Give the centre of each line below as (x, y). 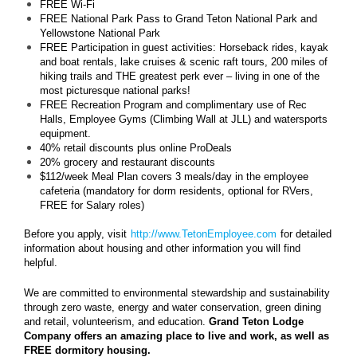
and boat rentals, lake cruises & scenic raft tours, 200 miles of (184, 61)
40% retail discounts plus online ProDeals (136, 147)
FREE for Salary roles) (92, 205)
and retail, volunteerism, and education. (115, 321)
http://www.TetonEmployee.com (204, 233)
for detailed (306, 233)
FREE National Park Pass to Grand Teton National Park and (178, 18)
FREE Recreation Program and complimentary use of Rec (173, 104)
